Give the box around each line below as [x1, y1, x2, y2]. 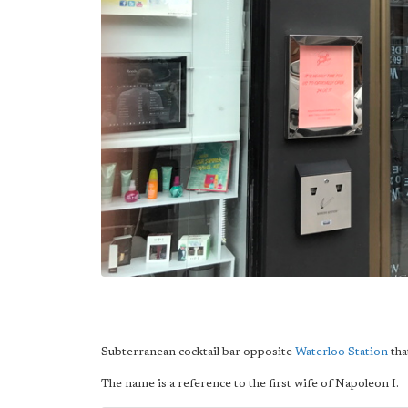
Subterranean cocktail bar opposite [101, 346, 295, 358]
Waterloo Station [295, 346, 388, 358]
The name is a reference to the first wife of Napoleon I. [101, 378, 399, 390]
